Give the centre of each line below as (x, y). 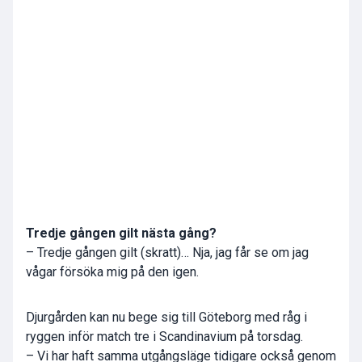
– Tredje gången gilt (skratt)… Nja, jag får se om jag (167, 253)
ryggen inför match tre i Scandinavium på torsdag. (164, 337)
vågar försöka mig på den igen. (112, 272)
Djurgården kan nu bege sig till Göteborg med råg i (166, 318)
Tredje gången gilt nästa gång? (121, 234)
